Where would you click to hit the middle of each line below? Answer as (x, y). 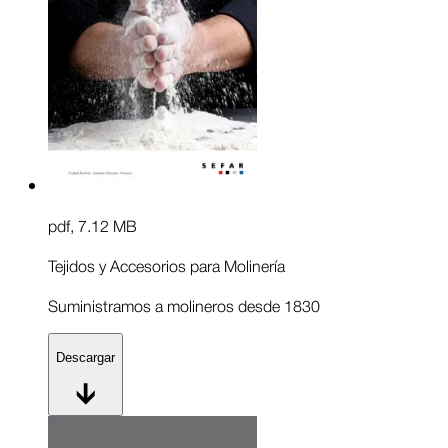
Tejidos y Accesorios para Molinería (166, 265)
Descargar (85, 357)
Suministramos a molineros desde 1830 (184, 305)
